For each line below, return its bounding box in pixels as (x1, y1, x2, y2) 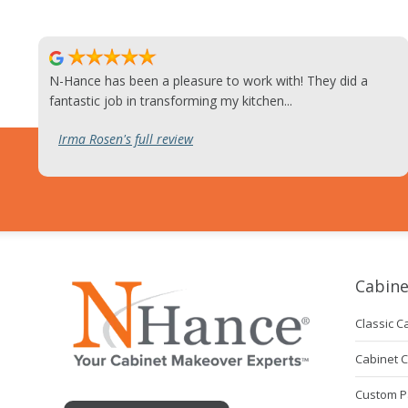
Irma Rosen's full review (58, 130, 193, 148)
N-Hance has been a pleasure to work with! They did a (49, 72, 307, 90)
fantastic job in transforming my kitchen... (49, 92, 292, 110)
